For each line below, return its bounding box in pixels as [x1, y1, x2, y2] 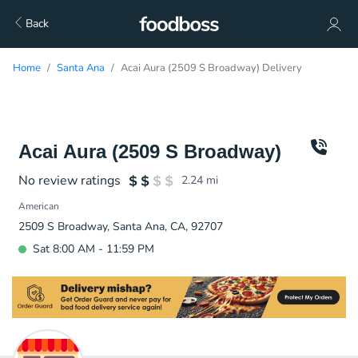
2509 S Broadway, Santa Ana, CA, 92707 [18, 219, 223, 234]
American [18, 200, 59, 213]
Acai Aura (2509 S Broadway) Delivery [121, 61, 302, 75]
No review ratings [18, 172, 121, 189]
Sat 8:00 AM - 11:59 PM [33, 241, 154, 257]
